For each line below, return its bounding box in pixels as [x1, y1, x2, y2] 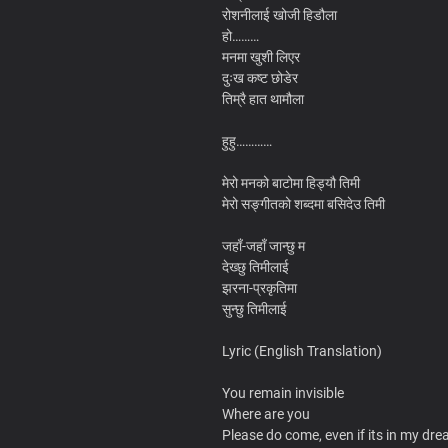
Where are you [222, 405, 310, 422]
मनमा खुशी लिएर [222, 48, 300, 65]
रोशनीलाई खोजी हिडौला [222, 6, 337, 23]
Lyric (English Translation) [222, 342, 382, 359]
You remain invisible [222, 384, 344, 401]
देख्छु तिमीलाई [222, 258, 289, 275]
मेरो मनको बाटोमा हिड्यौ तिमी [222, 174, 360, 191]
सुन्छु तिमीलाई [222, 300, 287, 317]
